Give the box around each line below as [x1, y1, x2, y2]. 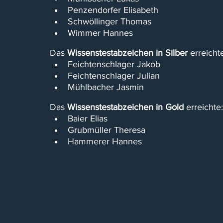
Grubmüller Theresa [68, 125, 145, 135]
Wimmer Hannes [68, 28, 133, 38]
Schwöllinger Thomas [68, 16, 151, 26]
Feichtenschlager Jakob [68, 59, 160, 69]
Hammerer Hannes [68, 136, 142, 146]
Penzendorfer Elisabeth [68, 5, 158, 15]
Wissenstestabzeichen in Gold [67, 102, 184, 112]
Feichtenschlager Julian [68, 71, 160, 81]
